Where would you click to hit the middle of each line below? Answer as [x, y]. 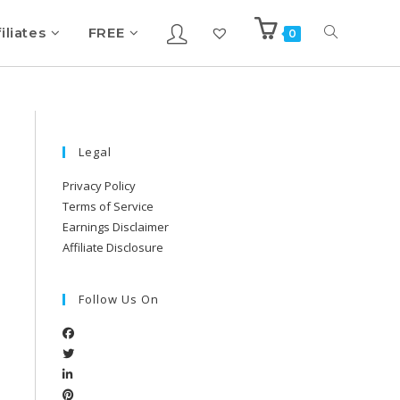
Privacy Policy [99, 186]
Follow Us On [119, 299]
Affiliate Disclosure [113, 247]
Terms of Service [108, 206]
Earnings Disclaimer [116, 227]
